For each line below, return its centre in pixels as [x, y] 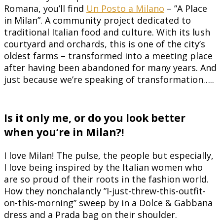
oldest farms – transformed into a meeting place [108, 55]
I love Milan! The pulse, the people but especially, [109, 155]
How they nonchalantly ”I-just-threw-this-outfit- [105, 191]
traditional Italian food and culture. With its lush [107, 32]
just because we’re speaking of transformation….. [109, 79]
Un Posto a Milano [125, 8]
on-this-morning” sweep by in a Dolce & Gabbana [108, 203]
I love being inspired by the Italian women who [103, 167]
